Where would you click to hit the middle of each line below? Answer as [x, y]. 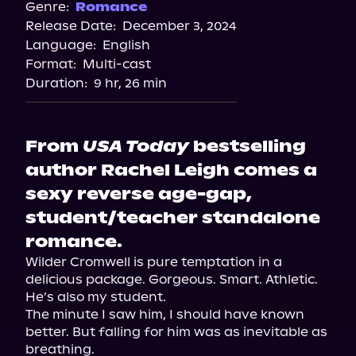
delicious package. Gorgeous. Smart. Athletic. [172, 279]
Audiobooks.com [178, 53]
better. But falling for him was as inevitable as [176, 332]
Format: [51, 64]
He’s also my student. [96, 297]
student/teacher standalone [173, 218]
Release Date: [71, 26]
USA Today [136, 146]
